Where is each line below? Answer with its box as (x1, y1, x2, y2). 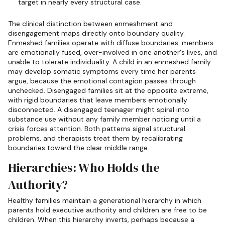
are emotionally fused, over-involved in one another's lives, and (8, 48, 217, 57)
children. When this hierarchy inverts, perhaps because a (8, 214, 194, 224)
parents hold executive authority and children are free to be (8, 205, 207, 214)
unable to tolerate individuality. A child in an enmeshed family (8, 57, 211, 67)
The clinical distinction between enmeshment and (8, 19, 173, 29)
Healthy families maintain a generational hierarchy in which (8, 195, 201, 205)
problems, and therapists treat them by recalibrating (8, 134, 183, 143)
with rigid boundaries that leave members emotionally (8, 95, 187, 105)
